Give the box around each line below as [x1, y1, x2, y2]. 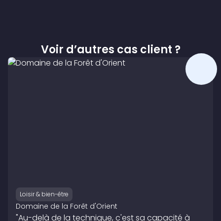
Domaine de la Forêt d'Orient [16, 201, 117, 212]
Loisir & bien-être [20, 190, 69, 199]
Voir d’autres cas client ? [40, 42, 181, 58]
